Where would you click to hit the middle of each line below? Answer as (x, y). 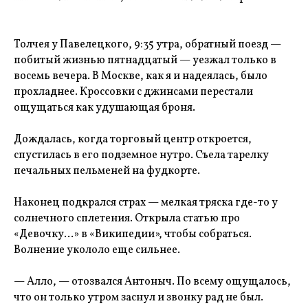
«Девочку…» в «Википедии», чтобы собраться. (133, 234)
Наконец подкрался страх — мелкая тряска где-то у (146, 203)
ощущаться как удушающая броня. (104, 108)
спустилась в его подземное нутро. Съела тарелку (141, 155)
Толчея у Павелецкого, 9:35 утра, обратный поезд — (147, 45)
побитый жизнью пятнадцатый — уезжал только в (145, 60)
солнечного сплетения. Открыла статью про (127, 219)
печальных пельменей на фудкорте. (107, 171)
